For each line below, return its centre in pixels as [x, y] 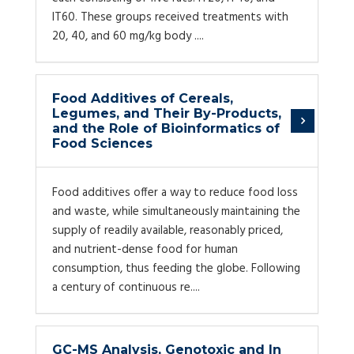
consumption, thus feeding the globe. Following [176, 269]
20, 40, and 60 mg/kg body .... [128, 36]
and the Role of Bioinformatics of [166, 128]
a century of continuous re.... [126, 288]
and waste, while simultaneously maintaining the [176, 212]
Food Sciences [102, 143]
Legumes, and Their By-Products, [167, 113]
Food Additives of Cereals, [143, 98]
